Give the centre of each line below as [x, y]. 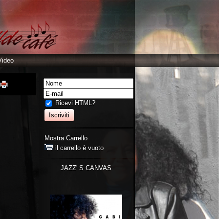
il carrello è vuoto [78, 148]
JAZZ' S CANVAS [86, 168]
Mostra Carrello [66, 138]
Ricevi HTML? [74, 103]
